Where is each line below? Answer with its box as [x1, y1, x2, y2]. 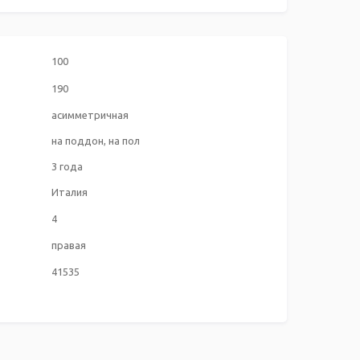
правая [51, 239, 86, 251]
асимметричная [51, 108, 129, 121]
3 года [51, 160, 83, 172]
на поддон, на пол [51, 134, 140, 146]
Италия [51, 186, 88, 198]
